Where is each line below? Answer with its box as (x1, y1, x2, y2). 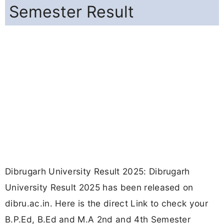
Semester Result (9, 2, 134, 22)
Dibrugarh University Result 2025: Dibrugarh (5, 166, 190, 177)
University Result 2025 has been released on (5, 182, 193, 193)
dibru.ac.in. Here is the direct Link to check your (5, 198, 208, 209)
